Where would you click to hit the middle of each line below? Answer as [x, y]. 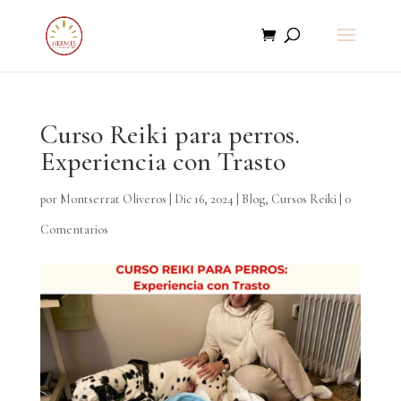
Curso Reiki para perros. [170, 135]
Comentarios [74, 230]
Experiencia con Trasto [162, 162]
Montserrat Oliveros [113, 199]
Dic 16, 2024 [204, 199]
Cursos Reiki [303, 199]
